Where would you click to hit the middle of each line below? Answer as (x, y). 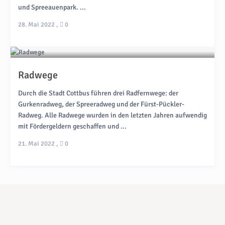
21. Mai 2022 (36, 144)
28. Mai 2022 (36, 25)
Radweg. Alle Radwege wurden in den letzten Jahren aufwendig (112, 116)
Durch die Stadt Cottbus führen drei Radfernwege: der (98, 93)
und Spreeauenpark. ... (52, 8)
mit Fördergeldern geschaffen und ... (72, 127)
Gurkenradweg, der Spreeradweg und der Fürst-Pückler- (101, 104)
